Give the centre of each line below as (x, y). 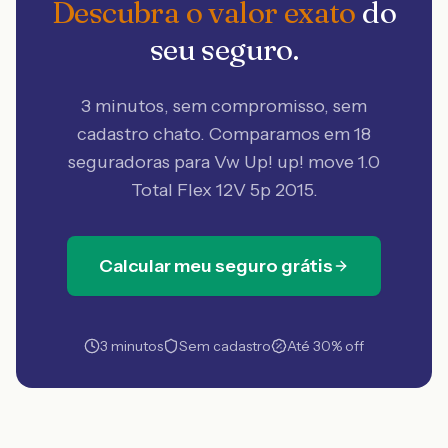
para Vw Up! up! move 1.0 (275, 162)
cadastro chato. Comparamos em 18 (224, 134)
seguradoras (119, 162)
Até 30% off (325, 346)
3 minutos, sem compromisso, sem (224, 106)
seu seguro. (224, 49)
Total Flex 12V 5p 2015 (221, 190)
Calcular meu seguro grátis (216, 266)
